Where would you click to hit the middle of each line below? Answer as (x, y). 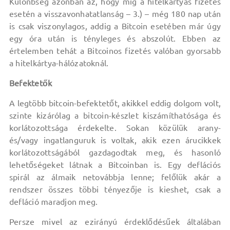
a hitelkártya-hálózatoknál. (59, 63)
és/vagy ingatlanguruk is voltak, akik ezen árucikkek (115, 140)
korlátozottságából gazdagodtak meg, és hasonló (115, 152)
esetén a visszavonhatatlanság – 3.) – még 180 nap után (115, 14)
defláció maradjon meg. (53, 202)
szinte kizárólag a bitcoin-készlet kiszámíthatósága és (115, 116)
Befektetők (31, 83)
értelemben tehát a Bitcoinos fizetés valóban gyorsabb (115, 51)
